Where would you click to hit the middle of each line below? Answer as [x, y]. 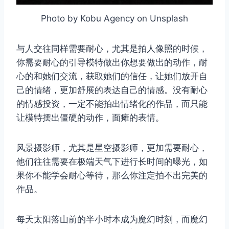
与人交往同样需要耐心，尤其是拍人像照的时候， [112, 49]
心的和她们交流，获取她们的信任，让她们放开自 [112, 76]
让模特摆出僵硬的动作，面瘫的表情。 [90, 118]
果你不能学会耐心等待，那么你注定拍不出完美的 [112, 176]
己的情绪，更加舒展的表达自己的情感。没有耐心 [112, 90]
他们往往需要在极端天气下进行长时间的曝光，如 [112, 162]
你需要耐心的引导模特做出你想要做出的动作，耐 [112, 63]
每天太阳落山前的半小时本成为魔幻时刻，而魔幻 [112, 220]
